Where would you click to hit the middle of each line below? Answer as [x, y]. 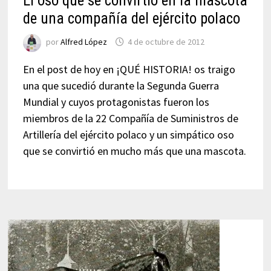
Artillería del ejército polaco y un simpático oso [128, 134]
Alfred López [83, 42]
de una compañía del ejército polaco [131, 18]
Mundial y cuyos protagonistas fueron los [116, 102]
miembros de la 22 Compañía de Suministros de [130, 118]
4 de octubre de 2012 [166, 42]
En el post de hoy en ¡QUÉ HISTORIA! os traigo [129, 69]
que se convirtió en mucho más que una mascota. [134, 151]
